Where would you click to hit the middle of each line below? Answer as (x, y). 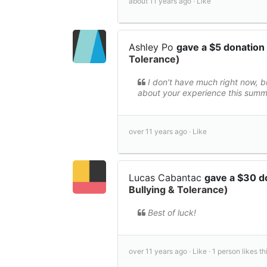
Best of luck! (172, 213)
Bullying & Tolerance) (178, 190)
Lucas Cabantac (167, 178)
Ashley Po (153, 47)
